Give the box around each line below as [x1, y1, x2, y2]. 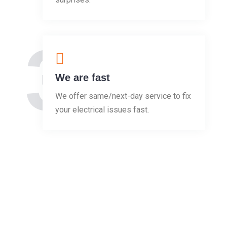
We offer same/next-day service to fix [55, 91, 191, 101]
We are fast [55, 71, 110, 83]
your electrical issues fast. [55, 104, 149, 115]
